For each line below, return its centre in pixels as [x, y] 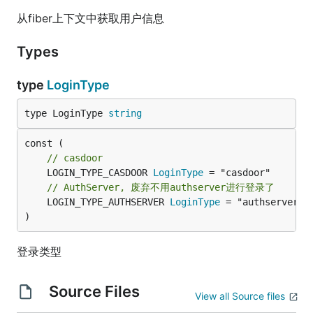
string [125, 113]
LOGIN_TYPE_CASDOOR [100, 173]
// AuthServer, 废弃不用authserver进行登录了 [161, 187]
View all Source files [240, 296]
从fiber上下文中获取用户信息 [90, 18]
